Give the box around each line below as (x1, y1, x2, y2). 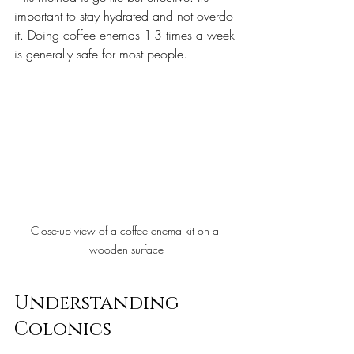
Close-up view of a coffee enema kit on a (31, 222, 222, 238)
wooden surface (89, 241, 164, 257)
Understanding (14, 290, 184, 316)
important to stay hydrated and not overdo (14, 7, 237, 24)
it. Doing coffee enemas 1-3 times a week (14, 26, 239, 43)
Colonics (14, 316, 111, 342)
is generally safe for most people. (14, 45, 187, 62)
